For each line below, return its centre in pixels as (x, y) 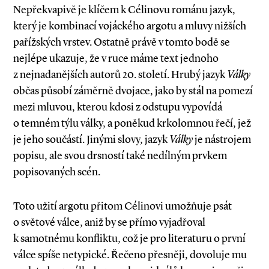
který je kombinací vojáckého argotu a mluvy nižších (130, 26)
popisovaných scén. (57, 172)
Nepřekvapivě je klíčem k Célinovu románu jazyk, (124, 10)
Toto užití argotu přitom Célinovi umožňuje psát (122, 206)
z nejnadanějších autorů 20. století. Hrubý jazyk (120, 75)
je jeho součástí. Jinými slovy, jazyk (91, 140)
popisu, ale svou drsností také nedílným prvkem (120, 156)
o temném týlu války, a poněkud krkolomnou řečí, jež (132, 123)
